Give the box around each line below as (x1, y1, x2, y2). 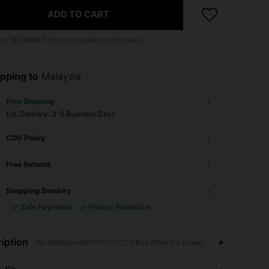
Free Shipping (6, 97, 55, 106)
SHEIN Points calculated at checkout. (17, 35, 144, 44)
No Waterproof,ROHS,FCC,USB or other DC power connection (37, 238, 243, 247)
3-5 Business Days (52, 109, 115, 118)
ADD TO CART (47, 8, 109, 20)
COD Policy (6, 133, 45, 142)
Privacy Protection (88, 202, 151, 211)
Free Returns (6, 160, 51, 169)
